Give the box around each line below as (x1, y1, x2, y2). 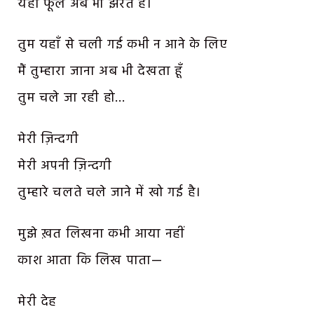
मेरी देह (18, 291, 57, 313)
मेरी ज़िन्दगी (18, 129, 79, 151)
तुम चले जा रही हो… (18, 88, 125, 109)
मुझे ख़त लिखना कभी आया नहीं (18, 223, 184, 245)
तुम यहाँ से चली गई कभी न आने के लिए (18, 34, 228, 56)
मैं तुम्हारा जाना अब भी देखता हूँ (18, 61, 183, 83)
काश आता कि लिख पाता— (18, 250, 163, 271)
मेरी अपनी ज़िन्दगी (18, 156, 112, 177)
